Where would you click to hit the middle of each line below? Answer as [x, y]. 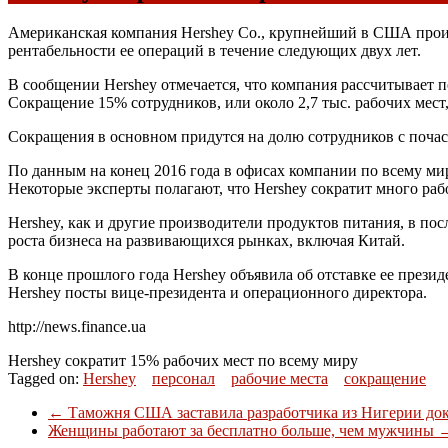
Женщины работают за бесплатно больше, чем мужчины [243, 430]
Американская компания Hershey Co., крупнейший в [190, 32]
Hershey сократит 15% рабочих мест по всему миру [183, 360]
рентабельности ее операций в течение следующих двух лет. [214, 50]
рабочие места [279, 378]
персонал [183, 378]
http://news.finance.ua [77, 326]
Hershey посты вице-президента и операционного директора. [217, 292]
